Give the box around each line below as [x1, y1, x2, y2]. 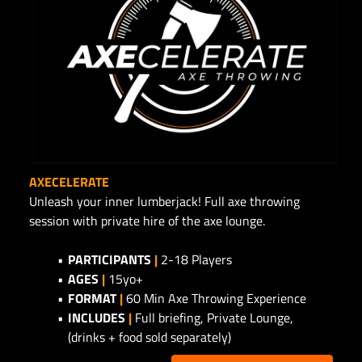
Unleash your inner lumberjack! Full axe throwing [29, 191, 300, 211]
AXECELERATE [29, 171, 109, 192]
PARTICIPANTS [67, 249, 151, 269]
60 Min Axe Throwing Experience [125, 288, 306, 308]
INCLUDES [67, 307, 128, 327]
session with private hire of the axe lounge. [29, 210, 265, 230]
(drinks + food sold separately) [68, 326, 231, 347]
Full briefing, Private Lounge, [134, 307, 293, 327]
